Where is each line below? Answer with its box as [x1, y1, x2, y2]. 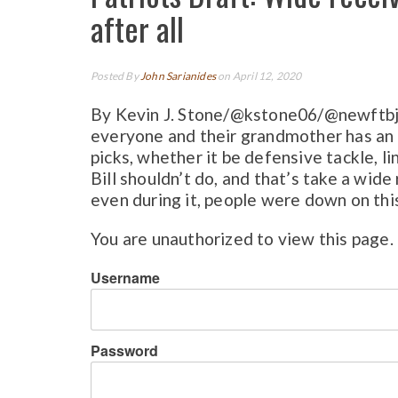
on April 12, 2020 [216, 69, 302, 84]
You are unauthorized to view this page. [91, 227, 394, 249]
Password [91, 339, 158, 361]
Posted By [91, 69, 141, 84]
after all [91, 4, 184, 52]
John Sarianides [140, 69, 217, 84]
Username [91, 267, 160, 288]
